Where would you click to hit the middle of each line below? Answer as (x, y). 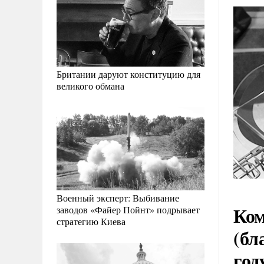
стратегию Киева (91, 222)
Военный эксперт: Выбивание (118, 198)
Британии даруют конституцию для (128, 74)
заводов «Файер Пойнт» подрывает (128, 210)
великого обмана (90, 86)
